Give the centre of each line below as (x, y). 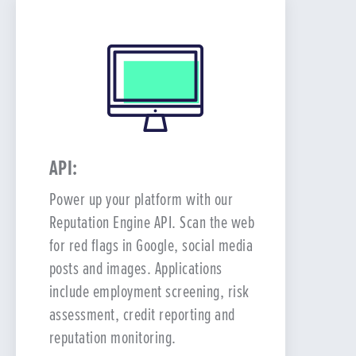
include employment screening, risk (149, 291)
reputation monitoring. (112, 337)
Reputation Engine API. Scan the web (152, 222)
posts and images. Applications (135, 268)
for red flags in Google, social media (151, 245)
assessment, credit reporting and (142, 314)
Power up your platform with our (141, 199)
